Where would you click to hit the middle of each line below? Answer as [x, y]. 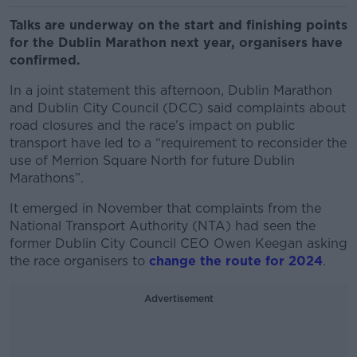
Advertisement [178, 298]
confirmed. [45, 60]
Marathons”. [47, 178]
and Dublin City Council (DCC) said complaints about [178, 108]
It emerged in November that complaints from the [165, 208]
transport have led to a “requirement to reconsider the [178, 143]
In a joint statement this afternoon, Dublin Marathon [171, 90]
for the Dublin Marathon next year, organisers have [176, 43]
